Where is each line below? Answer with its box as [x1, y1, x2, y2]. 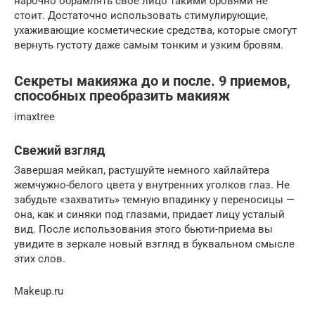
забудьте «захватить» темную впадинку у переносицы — [14, 193, 295, 207]
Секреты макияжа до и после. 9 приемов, [14, 72, 290, 89]
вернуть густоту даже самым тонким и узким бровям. [14, 39, 283, 52]
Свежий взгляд [14, 143, 108, 158]
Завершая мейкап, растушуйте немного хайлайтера [14, 164, 269, 177]
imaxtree [14, 110, 55, 124]
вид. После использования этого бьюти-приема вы [14, 223, 273, 236]
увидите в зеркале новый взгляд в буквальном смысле [14, 238, 295, 251]
